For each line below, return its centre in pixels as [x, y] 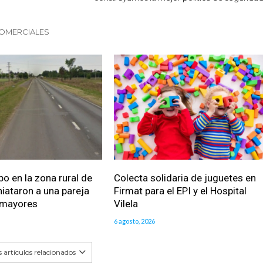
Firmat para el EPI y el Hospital [180, 190]
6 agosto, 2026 [134, 221]
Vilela [126, 203]
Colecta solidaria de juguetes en [185, 178]
